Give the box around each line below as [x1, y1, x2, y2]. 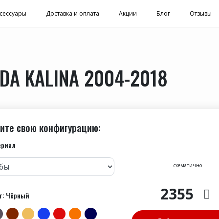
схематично [174, 162, 202, 169]
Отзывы [190, 9, 212, 18]
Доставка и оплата [46, 9, 99, 18]
